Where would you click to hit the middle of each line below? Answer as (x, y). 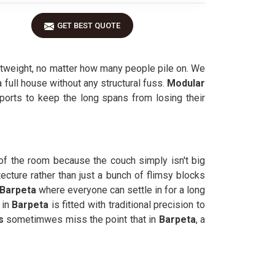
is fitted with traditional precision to (127, 205)
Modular (186, 83)
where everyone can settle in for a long (121, 190)
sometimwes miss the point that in (83, 219)
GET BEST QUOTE (89, 25)
